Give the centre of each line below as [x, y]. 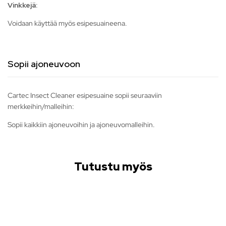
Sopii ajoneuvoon [44, 64]
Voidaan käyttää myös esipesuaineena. [67, 23]
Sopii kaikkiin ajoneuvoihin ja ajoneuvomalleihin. [81, 125]
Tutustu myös [113, 167]
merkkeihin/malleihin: [41, 107]
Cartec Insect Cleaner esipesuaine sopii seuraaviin [85, 96]
